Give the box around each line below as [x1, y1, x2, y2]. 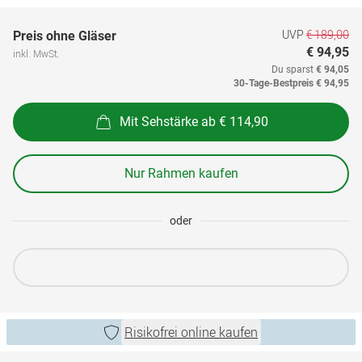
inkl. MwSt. [13, 47, 60, 60]
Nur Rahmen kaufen [124, 166, 238, 181]
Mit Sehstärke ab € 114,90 [120, 113, 268, 129]
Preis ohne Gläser [13, 28, 116, 44]
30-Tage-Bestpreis [234, 78, 314, 89]
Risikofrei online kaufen [124, 323, 258, 341]
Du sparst [271, 64, 316, 75]
